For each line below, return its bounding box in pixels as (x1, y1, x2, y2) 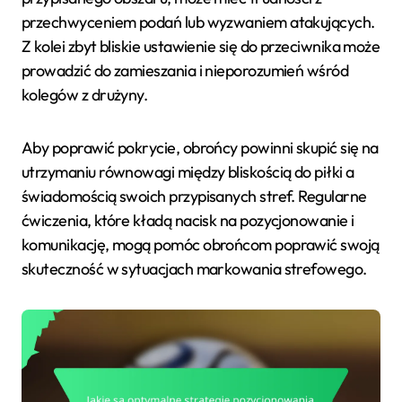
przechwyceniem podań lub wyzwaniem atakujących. (22, 11, 375, 32)
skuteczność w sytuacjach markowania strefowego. (22, 258, 367, 279)
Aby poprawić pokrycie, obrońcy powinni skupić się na (22, 136, 379, 158)
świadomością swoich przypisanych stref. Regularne (22, 185, 367, 206)
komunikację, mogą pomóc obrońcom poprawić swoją (22, 233, 380, 255)
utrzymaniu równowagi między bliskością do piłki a (22, 161, 354, 182)
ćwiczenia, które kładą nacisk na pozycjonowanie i (22, 209, 354, 231)
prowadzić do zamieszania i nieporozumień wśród (22, 59, 349, 81)
